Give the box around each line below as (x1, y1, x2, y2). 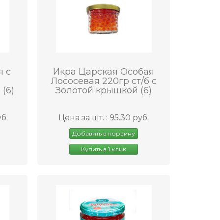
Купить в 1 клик (81, 145, 126, 153)
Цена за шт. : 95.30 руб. (58, 113, 149, 123)
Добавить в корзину (72, 130, 135, 137)
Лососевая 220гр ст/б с (51, 76, 157, 87)
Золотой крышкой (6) (55, 85, 152, 96)
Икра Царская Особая (53, 66, 154, 78)
